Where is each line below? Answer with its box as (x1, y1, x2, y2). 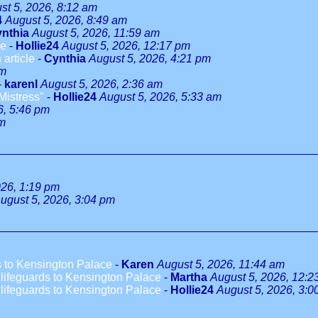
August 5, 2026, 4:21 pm (89, 53, 211, 65)
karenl (4, 78, 38, 90)
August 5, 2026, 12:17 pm (62, 40, 190, 52)
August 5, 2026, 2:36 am (40, 78, 163, 90)
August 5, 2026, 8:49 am (5, 14, 127, 26)
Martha (170, 271, 207, 283)
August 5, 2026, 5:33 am (99, 91, 221, 103)
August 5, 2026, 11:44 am (157, 258, 285, 270)
